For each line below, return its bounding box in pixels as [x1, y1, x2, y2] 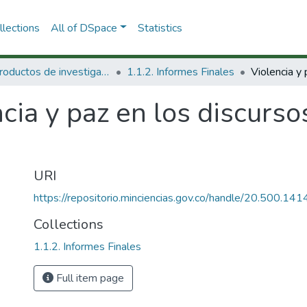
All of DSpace [50, 20, 117, 36]
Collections [34, 215, 103, 234]
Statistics [137, 20, 182, 36]
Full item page [53, 271, 124, 286]
